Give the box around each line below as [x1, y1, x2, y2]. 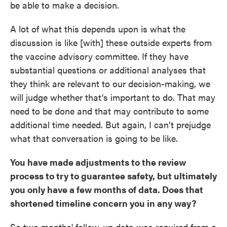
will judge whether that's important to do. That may [10, 91, 215, 104]
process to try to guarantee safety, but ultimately [10, 169, 217, 182]
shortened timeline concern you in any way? [10, 197, 196, 210]
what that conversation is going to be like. [10, 132, 178, 145]
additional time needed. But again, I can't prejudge [10, 118, 211, 131]
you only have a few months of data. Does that [10, 183, 203, 196]
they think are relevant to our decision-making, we [10, 77, 210, 90]
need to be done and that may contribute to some [10, 104, 209, 118]
